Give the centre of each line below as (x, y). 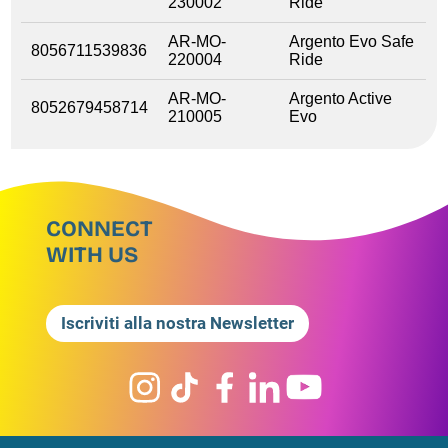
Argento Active (341, 98)
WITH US (92, 254)
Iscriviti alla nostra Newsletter (177, 322)
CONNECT (99, 228)
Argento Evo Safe (352, 41)
